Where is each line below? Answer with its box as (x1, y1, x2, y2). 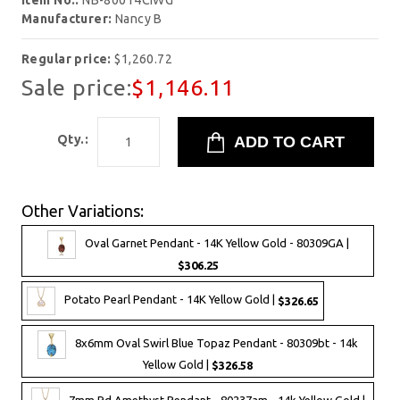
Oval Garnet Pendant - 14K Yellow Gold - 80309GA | (84, 237, 349, 250)
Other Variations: (21, 202, 144, 221)
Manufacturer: (21, 12, 115, 27)
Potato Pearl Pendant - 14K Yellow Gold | (64, 293, 278, 306)
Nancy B (114, 12, 162, 27)
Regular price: (21, 52, 115, 67)
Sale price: (21, 75, 132, 101)
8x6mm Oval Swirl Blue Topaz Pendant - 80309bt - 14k (75, 337, 358, 350)
